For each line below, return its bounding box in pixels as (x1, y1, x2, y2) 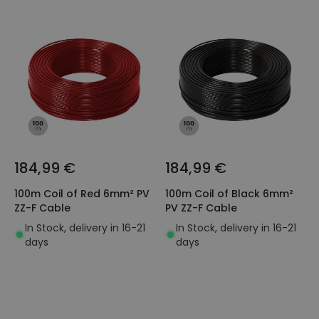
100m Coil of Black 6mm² (165, 186, 293, 201)
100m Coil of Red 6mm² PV (14, 186, 150, 201)
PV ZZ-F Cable (165, 200, 237, 215)
